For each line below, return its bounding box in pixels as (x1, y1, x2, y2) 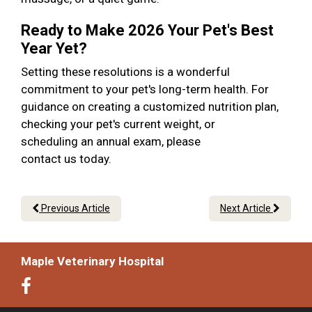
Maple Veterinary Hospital (21, 254, 164, 269)
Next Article (220, 203, 273, 214)
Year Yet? (21, 40, 97, 58)
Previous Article (39, 203, 110, 214)
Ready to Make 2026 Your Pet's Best (21, 22, 274, 40)
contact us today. (21, 152, 117, 166)
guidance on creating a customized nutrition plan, (21, 100, 279, 114)
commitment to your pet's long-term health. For (21, 82, 269, 97)
